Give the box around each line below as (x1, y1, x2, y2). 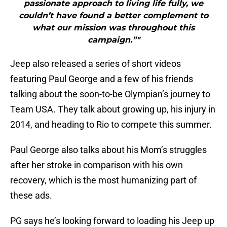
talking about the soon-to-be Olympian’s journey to (10, 89, 210, 100)
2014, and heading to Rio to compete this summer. (10, 119, 212, 130)
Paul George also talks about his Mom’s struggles (10, 144, 207, 156)
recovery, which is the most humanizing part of (10, 175, 197, 186)
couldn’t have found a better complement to (19, 11, 208, 21)
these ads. (10, 190, 52, 201)
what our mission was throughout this (32, 23, 195, 33)
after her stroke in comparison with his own (10, 160, 183, 171)
